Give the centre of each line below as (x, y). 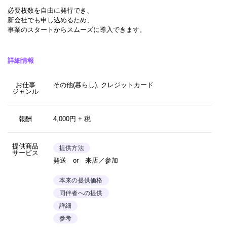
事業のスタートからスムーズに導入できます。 (77, 30)
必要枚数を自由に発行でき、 (50, 10)
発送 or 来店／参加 (86, 160)
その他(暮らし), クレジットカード (103, 85)
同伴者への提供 (81, 193)
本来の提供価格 (81, 180)
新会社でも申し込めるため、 (50, 20)
